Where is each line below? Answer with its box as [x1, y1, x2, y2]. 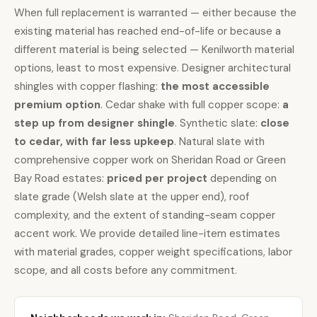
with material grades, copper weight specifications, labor [14, 245, 292, 259]
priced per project [107, 171, 207, 185]
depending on [207, 171, 277, 185]
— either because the [188, 6, 296, 20]
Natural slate [179, 134, 241, 149]
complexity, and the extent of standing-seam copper [14, 208, 275, 222]
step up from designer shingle [14, 116, 175, 130]
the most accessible [161, 79, 270, 93]
